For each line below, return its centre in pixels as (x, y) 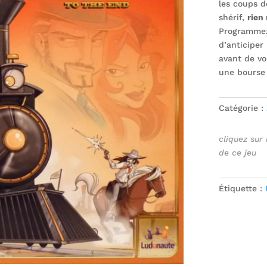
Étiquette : (242, 188)
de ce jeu (237, 153)
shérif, (233, 17)
